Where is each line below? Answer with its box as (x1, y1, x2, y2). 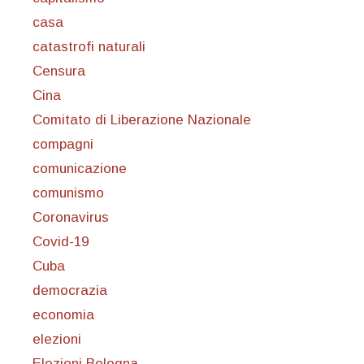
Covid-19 (32, 234, 89, 250)
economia (32, 307, 94, 323)
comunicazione (32, 161, 127, 177)
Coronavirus (32, 210, 109, 226)
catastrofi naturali (32, 39, 145, 55)
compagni (32, 136, 93, 153)
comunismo (32, 185, 104, 201)
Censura (32, 63, 85, 80)
